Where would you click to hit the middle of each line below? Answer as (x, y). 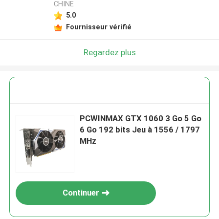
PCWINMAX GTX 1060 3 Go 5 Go (141, 119)
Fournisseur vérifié (99, 27)
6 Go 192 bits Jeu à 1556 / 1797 (140, 130)
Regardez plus (109, 52)
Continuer (81, 193)
